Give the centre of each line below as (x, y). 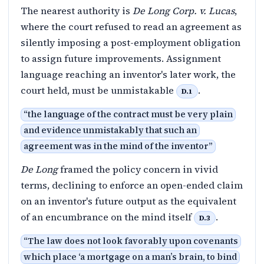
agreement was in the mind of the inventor (116, 146)
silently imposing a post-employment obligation (131, 42)
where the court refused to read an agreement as (131, 26)
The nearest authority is (77, 10)
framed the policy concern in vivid (138, 169)
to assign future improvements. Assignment (121, 58)
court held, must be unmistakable (98, 90)
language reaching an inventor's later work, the (128, 74)
